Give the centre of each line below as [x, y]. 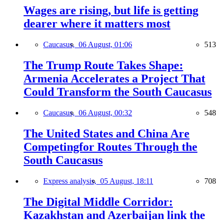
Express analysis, [72, 181]
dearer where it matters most [97, 24]
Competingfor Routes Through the [110, 147]
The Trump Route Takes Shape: [103, 65]
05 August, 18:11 [127, 181]
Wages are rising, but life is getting [111, 11]
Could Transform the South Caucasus [118, 92]
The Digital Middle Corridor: [98, 202]
